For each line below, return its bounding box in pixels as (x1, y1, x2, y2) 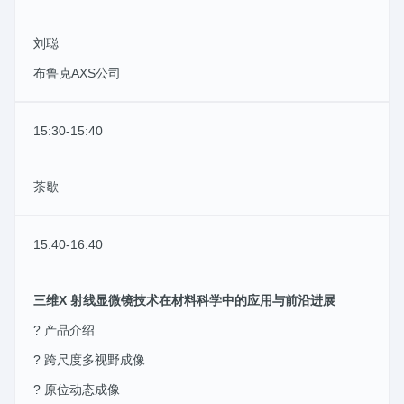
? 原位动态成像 (33, 381, 120, 397)
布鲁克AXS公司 (33, 65, 121, 80)
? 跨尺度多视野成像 (33, 352, 145, 367)
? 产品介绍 (33, 322, 95, 337)
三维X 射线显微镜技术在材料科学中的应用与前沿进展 (33, 292, 335, 308)
